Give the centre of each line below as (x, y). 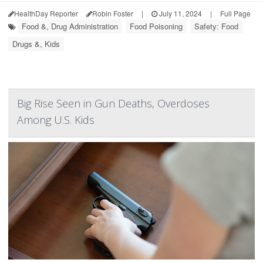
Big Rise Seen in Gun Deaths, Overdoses (113, 103)
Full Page (235, 13)
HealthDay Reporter (46, 13)
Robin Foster (113, 13)
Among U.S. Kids (56, 120)
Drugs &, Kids (36, 44)
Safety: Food (216, 26)
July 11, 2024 (180, 13)
